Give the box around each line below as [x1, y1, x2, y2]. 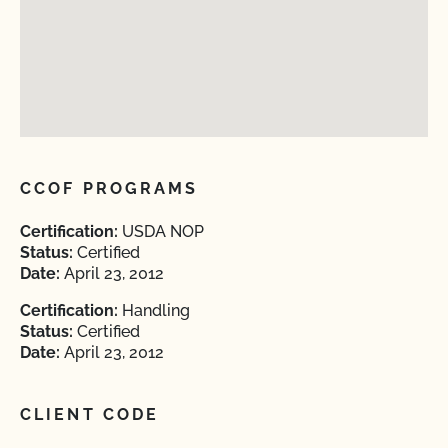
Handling [118, 301, 190, 320]
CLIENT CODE [20, 405, 160, 424]
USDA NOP [118, 222, 204, 241]
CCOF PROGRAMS [20, 179, 199, 198]
